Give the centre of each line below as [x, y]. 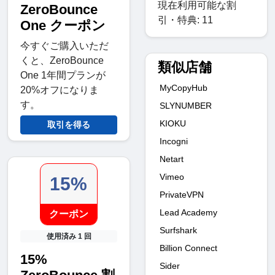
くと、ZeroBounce [62, 60]
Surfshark [178, 230]
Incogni [174, 141]
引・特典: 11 [185, 20]
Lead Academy [188, 212]
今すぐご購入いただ [64, 45]
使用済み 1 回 [69, 236]
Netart [172, 159]
